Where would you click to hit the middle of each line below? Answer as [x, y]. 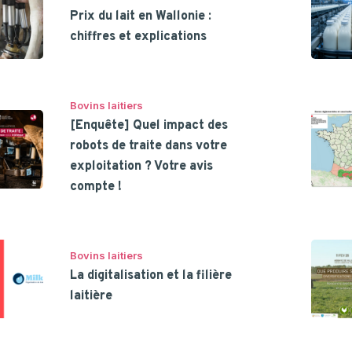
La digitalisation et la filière [151, 275]
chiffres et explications [139, 37]
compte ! [96, 187]
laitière [92, 296]
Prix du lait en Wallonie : [141, 16]
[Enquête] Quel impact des [149, 125]
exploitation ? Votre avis [142, 166]
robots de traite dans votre [149, 146]
